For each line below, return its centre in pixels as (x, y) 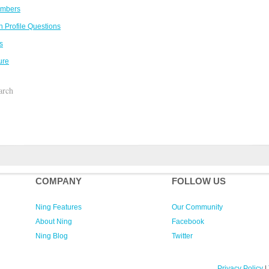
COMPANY (59, 181)
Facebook (188, 222)
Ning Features (59, 207)
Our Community (197, 207)
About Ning (54, 222)
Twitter (182, 236)
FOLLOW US (199, 181)
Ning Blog (52, 236)
